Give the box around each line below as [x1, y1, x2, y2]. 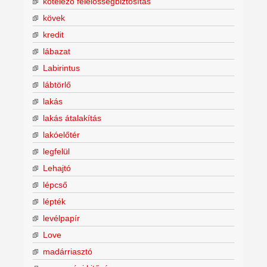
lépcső [43, 179, 67, 190]
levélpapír [43, 213, 80, 223]
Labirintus [43, 63, 80, 73]
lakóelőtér [43, 129, 80, 139]
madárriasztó [43, 246, 92, 256]
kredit [43, 29, 64, 39]
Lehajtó [43, 163, 71, 173]
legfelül [43, 146, 70, 156]
